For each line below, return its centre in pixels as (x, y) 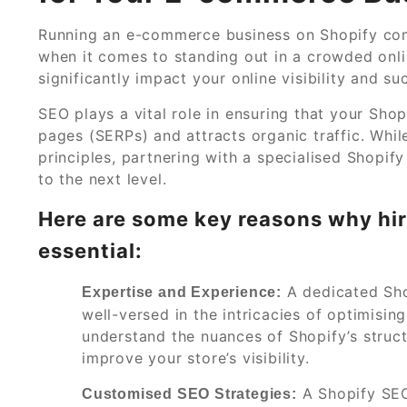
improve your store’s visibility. (196, 357)
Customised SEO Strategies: (189, 393)
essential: (90, 250)
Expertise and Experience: (182, 292)
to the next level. (103, 179)
